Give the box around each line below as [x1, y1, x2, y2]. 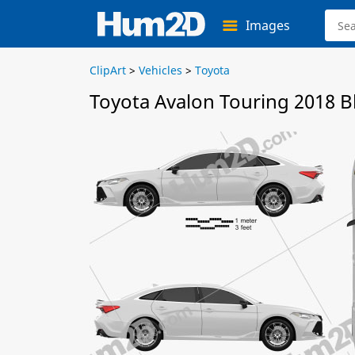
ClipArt [90, 63, 126, 78]
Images [246, 17, 290, 34]
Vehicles [139, 63, 182, 78]
